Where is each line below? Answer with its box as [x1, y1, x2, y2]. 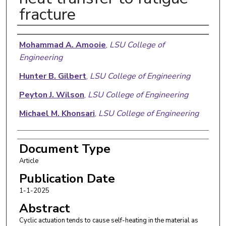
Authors [17, 27, 65, 44]
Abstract [19, 200, 70, 216]
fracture [19, 3, 76, 25]
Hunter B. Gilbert [19, 70, 86, 82]
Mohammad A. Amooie [19, 39, 106, 50]
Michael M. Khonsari [19, 107, 95, 119]
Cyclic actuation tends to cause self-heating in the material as [19, 215, 198, 225]
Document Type [19, 140, 110, 157]
